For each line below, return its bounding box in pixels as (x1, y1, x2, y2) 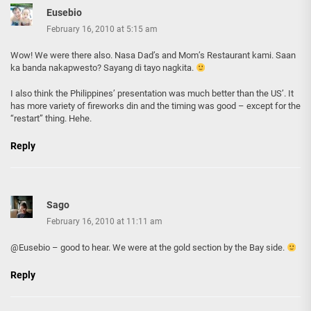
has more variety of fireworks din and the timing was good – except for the (10, 101, 301, 112)
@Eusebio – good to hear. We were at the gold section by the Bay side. (10, 242, 287, 253)
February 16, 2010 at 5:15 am (47, 24, 158, 35)
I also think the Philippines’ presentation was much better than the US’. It (10, 88, 294, 99)
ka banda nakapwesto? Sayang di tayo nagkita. (10, 62, 196, 74)
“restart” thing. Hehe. (10, 113, 92, 124)
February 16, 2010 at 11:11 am (47, 217, 162, 227)
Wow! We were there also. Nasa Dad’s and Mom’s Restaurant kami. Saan (10, 50, 296, 61)
